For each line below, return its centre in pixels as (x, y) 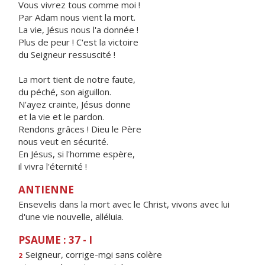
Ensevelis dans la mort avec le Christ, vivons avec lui (124, 204)
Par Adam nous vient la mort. (77, 17)
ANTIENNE (46, 190)
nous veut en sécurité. (63, 141)
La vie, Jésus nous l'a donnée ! (78, 30)
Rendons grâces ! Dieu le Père (80, 129)
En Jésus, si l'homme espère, (77, 154)
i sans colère (137, 254)
